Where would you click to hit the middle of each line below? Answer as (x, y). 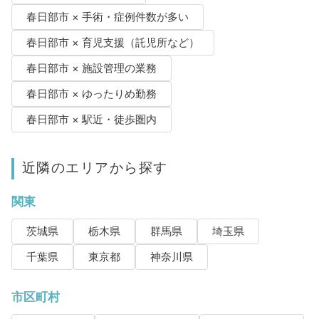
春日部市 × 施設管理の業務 (91, 69)
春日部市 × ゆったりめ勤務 (91, 94)
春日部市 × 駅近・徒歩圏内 (91, 120)
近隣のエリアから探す (95, 168)
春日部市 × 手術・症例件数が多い (107, 17)
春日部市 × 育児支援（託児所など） (113, 43)
